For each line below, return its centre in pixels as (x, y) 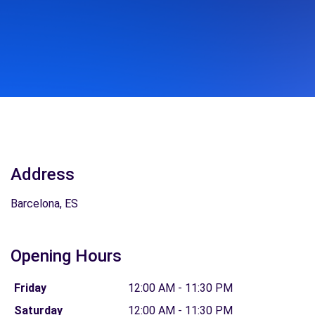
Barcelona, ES (44, 204)
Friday (30, 288)
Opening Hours (66, 256)
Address (43, 174)
